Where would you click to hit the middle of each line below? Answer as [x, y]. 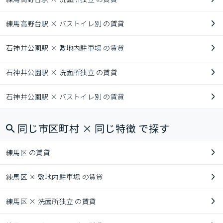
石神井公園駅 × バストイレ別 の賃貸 [65, 97]
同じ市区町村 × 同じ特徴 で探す [94, 128]
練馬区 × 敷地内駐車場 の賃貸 [55, 177]
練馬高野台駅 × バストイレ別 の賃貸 [65, 23]
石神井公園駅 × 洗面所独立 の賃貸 [62, 72]
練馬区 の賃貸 [28, 152]
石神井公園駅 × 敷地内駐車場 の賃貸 [65, 48]
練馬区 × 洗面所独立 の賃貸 [51, 201]
